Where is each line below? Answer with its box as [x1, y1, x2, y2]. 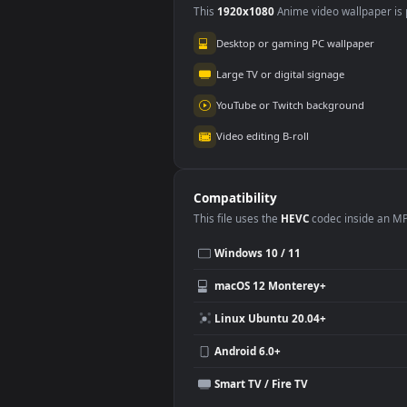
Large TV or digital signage [240, 210, 383, 226]
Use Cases [214, 116, 284, 135]
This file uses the [214, 369, 313, 386]
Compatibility [214, 346, 308, 365]
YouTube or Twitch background [240, 244, 405, 261]
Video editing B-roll [240, 279, 344, 295]
